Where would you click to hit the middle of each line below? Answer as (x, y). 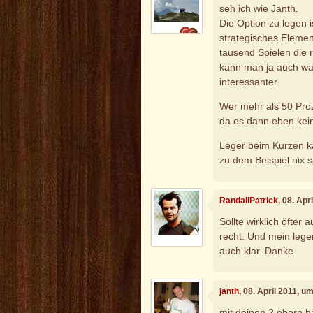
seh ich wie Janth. (259, 8)
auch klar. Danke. (258, 250)
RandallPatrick (249, 201)
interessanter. (250, 81)
